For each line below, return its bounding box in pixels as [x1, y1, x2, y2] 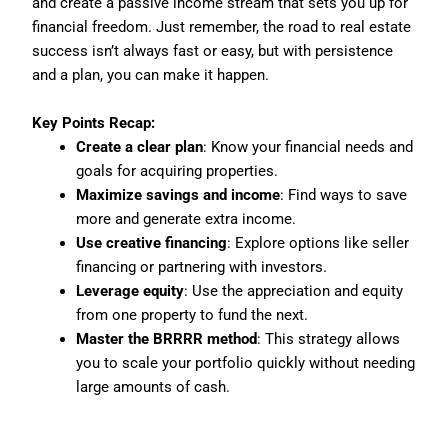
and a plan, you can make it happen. [32, 65, 270, 84]
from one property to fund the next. [76, 305, 309, 324]
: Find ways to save [280, 185, 408, 204]
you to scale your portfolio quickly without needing [76, 353, 416, 372]
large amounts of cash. [76, 377, 231, 396]
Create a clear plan [76, 137, 204, 156]
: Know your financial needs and [203, 137, 414, 156]
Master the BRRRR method [76, 329, 258, 348]
